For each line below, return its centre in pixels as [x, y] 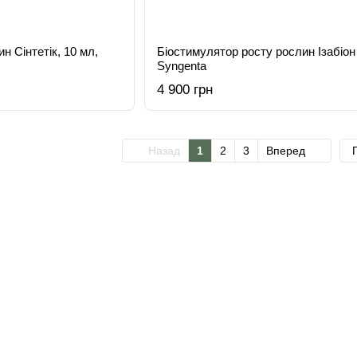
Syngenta [181, 66]
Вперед [287, 151]
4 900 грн [184, 90]
